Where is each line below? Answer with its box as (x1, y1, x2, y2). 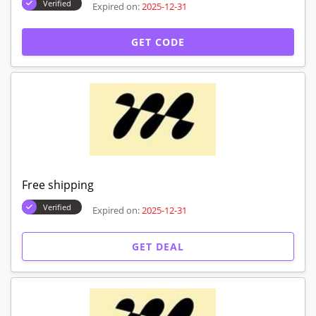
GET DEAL (132, 239, 184, 253)
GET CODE (131, 35, 185, 49)
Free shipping (22, 176, 94, 193)
